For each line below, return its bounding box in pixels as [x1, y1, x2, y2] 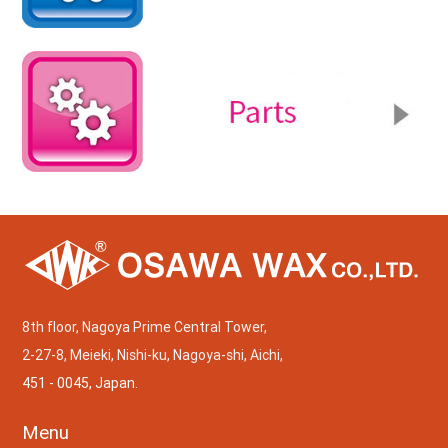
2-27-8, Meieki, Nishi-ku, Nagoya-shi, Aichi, [22, 345, 284, 364]
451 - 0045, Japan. [22, 373, 139, 392]
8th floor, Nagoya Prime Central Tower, [22, 317, 268, 336]
